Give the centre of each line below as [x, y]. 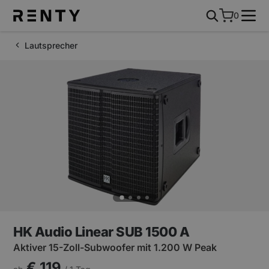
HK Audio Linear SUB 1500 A [101, 232]
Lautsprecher [51, 45]
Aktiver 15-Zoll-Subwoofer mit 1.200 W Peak [115, 247]
